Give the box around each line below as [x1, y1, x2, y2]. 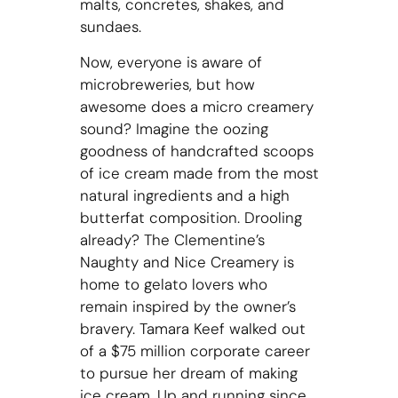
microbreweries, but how [79, 74, 255, 94]
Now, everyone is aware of [79, 52, 262, 72]
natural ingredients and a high [79, 185, 290, 205]
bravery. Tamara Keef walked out [79, 318, 306, 338]
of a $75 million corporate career [79, 340, 310, 361]
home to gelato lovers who [79, 274, 267, 294]
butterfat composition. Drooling [79, 207, 302, 227]
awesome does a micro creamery [79, 96, 314, 116]
